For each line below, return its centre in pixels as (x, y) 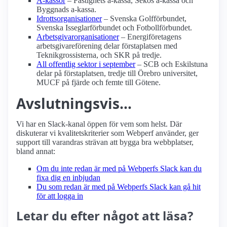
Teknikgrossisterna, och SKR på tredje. (99, 55)
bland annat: (36, 152)
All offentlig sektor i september (86, 64)
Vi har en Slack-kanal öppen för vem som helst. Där (99, 124)
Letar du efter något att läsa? (105, 216)
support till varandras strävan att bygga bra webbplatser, (105, 142)
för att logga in (60, 196)
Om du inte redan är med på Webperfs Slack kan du (119, 169)
